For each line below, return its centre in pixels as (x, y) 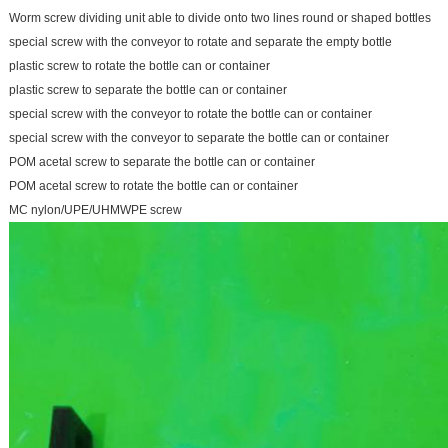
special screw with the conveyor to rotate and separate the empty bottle (200, 42)
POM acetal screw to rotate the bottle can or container (153, 186)
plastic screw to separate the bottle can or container (148, 90)
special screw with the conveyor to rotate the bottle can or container (190, 114)
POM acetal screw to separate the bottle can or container (162, 162)
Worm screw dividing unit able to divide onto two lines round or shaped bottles (220, 18)
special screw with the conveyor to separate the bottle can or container (199, 138)
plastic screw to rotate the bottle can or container (139, 66)
